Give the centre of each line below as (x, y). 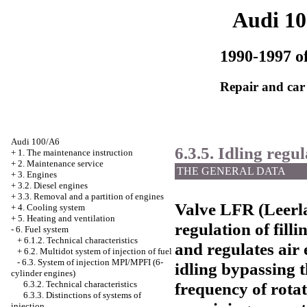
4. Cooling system (51, 207)
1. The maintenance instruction (75, 152)
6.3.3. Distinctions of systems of (82, 295)
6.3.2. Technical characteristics (80, 284)
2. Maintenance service (61, 163)
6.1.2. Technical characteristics (81, 240)
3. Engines (37, 174)
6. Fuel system (42, 229)
